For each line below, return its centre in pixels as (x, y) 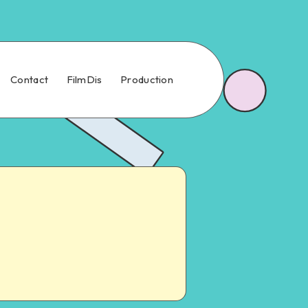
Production (147, 79)
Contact (30, 79)
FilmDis (84, 79)
